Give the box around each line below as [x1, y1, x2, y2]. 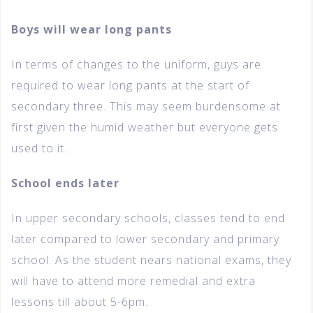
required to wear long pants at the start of [11, 78, 249, 94]
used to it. [11, 140, 67, 156]
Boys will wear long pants [11, 22, 172, 38]
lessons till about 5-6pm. [11, 294, 148, 310]
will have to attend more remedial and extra [11, 273, 256, 289]
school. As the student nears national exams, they [11, 252, 291, 268]
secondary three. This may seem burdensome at [11, 99, 281, 115]
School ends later [11, 175, 119, 191]
